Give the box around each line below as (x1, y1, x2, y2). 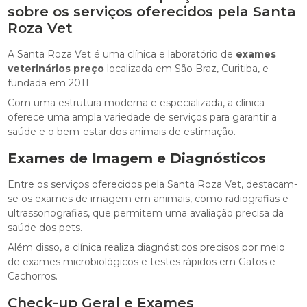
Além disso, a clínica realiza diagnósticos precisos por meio (8, 241, 286, 254)
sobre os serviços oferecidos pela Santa (8, 3, 297, 20)
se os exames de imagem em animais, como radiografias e (8, 192, 289, 205)
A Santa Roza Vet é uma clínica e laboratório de (8, 47, 236, 60)
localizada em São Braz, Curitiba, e (104, 62, 269, 75)
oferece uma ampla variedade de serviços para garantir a (8, 110, 278, 123)
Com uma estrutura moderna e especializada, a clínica (8, 96, 265, 109)
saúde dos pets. (8, 221, 83, 234)
